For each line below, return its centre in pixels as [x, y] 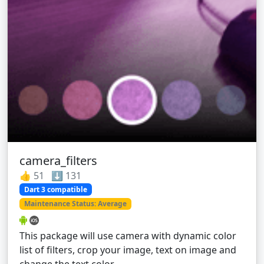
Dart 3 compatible [55, 189]
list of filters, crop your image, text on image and [128, 250]
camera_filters [58, 160]
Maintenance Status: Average [75, 203]
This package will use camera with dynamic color [128, 235]
